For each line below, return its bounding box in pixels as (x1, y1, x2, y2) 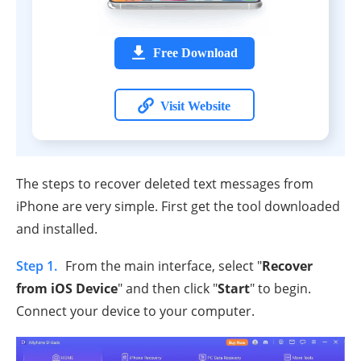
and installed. (16, 219, 98, 238)
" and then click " (118, 279, 218, 297)
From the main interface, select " (65, 256, 262, 275)
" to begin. (250, 279, 311, 297)
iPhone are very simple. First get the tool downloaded (16, 197, 340, 215)
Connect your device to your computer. (16, 301, 255, 320)
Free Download (153, 45, 238, 60)
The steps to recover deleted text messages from (16, 174, 313, 193)
